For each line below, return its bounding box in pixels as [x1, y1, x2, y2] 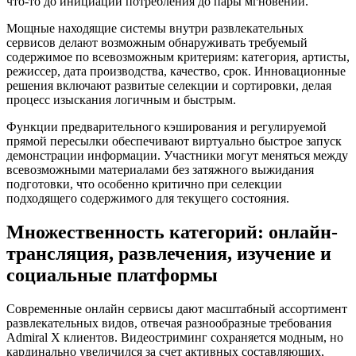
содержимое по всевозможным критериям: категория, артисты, [6, 50, 350, 64]
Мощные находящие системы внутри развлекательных [6, 21, 304, 36]
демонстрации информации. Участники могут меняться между [6, 149, 348, 163]
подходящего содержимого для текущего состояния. [6, 192, 289, 206]
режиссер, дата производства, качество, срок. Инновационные [6, 64, 346, 79]
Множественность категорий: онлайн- [6, 222, 338, 243]
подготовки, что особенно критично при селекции [6, 177, 282, 192]
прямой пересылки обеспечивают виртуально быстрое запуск [6, 134, 342, 149]
